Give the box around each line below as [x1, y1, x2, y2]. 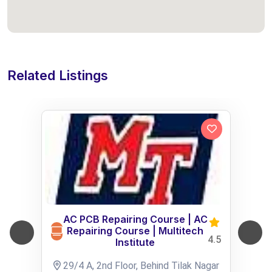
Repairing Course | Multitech [67, 225, 203, 237]
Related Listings [7, 67, 108, 83]
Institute [115, 236, 155, 248]
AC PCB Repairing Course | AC [63, 213, 208, 225]
